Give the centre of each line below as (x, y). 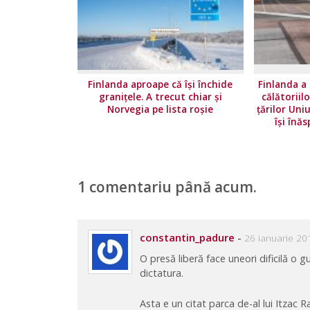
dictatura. (162, 273)
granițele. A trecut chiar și (160, 97)
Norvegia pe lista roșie (161, 110)
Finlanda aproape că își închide (161, 85)
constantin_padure (188, 238)
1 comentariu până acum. (167, 187)
